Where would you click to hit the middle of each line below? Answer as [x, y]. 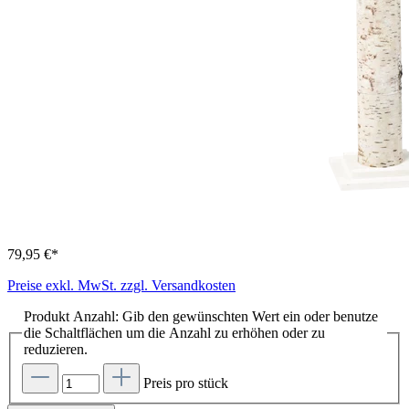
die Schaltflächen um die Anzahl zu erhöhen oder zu [174, 333]
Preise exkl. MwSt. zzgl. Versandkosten [121, 286]
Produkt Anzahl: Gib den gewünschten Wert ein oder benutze [201, 317]
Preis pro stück [186, 383]
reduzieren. [56, 350]
